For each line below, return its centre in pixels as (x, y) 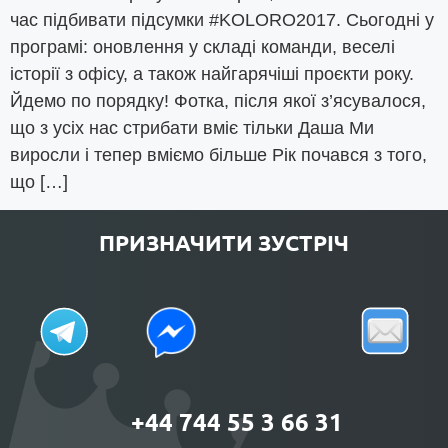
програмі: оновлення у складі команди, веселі (202, 46)
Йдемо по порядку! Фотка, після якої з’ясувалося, (218, 100)
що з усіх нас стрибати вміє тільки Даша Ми (192, 127)
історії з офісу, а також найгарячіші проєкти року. (212, 73)
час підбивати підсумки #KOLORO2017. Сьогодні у (222, 19)
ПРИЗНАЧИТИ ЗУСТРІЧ (224, 243)
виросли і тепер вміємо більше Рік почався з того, (218, 154)
